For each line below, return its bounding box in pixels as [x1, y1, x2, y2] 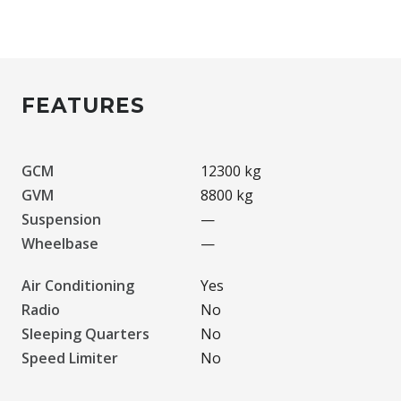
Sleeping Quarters [21, 323, 149, 344]
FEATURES [21, 92, 145, 118]
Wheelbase [21, 233, 98, 253]
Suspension [21, 209, 101, 229]
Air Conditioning [21, 275, 134, 295]
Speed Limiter [21, 347, 118, 368]
